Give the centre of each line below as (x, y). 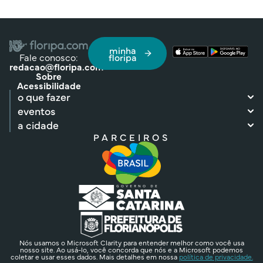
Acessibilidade (49, 85)
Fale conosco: (49, 57)
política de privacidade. (216, 256)
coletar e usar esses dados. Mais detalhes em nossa (95, 256)
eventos (36, 110)
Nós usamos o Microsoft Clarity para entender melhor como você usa (131, 242)
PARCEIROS (131, 136)
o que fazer (44, 96)
